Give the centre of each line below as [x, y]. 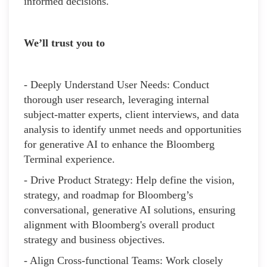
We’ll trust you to [64, 43]
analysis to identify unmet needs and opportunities [133, 129]
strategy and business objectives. [94, 239]
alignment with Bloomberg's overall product [119, 224]
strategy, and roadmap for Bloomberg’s [108, 195]
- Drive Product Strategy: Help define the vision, [129, 180]
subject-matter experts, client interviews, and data [131, 114]
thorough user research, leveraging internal [117, 99]
